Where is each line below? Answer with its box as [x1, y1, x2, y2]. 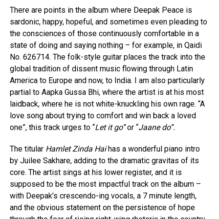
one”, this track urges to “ [10, 123, 95, 132]
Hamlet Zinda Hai [45, 144, 108, 154]
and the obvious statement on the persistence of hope [10, 203, 195, 213]
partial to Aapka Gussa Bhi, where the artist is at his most [10, 88, 204, 97]
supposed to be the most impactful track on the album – [10, 179, 201, 189]
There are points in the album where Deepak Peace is [10, 5, 192, 15]
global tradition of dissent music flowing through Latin [10, 64, 193, 74]
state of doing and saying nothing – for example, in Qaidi [10, 41, 202, 50]
